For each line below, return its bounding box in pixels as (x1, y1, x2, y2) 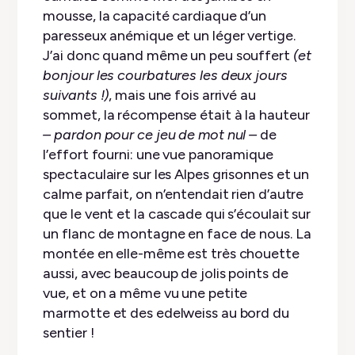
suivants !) (43, 86, 109, 105)
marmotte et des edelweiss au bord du (43, 304, 289, 323)
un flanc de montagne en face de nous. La (43, 225, 311, 243)
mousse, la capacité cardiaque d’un (43, 7, 267, 25)
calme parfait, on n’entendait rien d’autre (43, 185, 304, 204)
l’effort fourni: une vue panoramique (43, 146, 273, 164)
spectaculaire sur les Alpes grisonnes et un (43, 166, 310, 184)
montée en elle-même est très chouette (43, 245, 300, 263)
